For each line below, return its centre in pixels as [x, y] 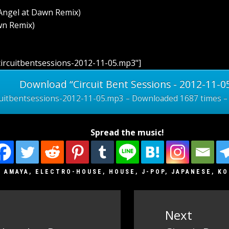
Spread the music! [127, 132]
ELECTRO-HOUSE [69, 171]
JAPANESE [191, 171]
